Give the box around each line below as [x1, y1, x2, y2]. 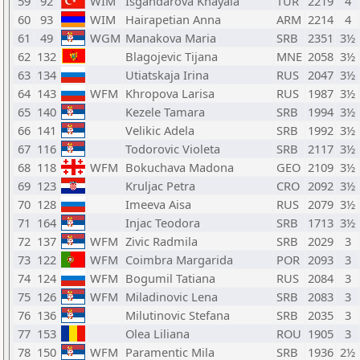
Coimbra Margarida [125, 252, 233, 268]
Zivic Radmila [125, 233, 198, 249]
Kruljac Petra [125, 178, 195, 194]
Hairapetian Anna [125, 11, 221, 27]
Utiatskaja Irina [125, 67, 209, 83]
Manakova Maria [125, 30, 216, 46]
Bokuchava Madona [125, 159, 234, 175]
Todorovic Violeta [125, 141, 220, 157]
